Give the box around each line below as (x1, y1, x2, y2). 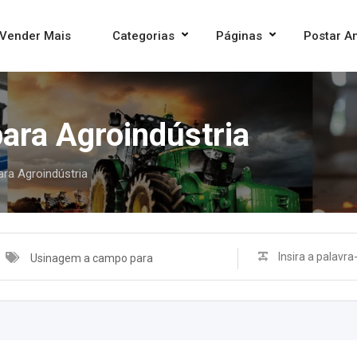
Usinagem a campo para (30, 252, 153, 265)
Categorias (112, 29, 175, 43)
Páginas (216, 29, 262, 43)
